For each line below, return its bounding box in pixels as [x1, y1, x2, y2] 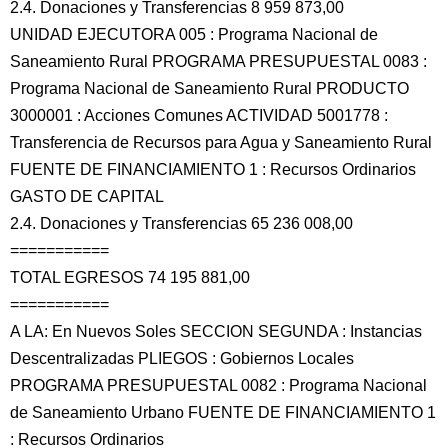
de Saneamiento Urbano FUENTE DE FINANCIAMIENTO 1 [10, 404, 436, 421]
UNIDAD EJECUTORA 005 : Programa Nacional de [10, 26, 378, 43]
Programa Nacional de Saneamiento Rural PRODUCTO [10, 80, 409, 97]
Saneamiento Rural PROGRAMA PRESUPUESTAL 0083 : [10, 53, 427, 70]
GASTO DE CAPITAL [10, 188, 164, 205]
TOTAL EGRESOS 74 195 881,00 [10, 269, 250, 286]
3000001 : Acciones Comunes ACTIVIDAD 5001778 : [10, 107, 388, 124]
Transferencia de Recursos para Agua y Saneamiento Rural [10, 134, 432, 151]
